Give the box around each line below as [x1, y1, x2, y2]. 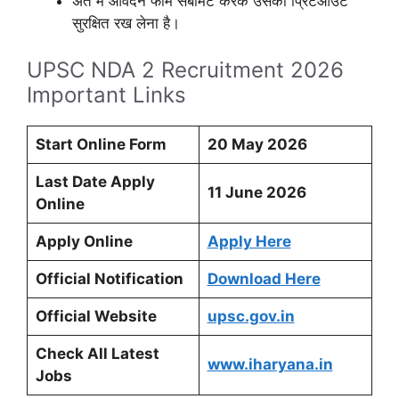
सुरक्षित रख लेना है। [72, 14, 180, 33]
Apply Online [35, 232, 133, 250]
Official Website [35, 306, 157, 325]
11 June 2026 [207, 183, 306, 201]
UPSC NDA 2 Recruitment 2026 [27, 56, 344, 83]
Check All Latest [35, 344, 159, 362]
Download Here [207, 269, 321, 288]
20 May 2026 [207, 134, 307, 153]
